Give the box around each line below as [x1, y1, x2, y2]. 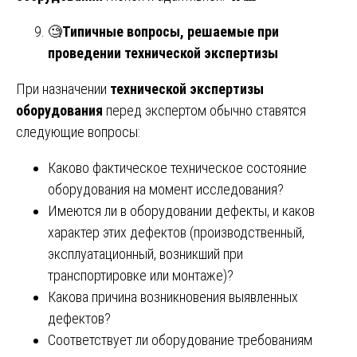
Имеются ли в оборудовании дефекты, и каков [48, 202, 315, 219]
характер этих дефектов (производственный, [48, 223, 304, 241]
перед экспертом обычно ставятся [103, 101, 306, 119]
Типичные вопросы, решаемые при [62, 22, 279, 40]
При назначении [16, 80, 110, 97]
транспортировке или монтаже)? [48, 266, 233, 284]
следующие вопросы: [16, 123, 140, 140]
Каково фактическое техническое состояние [48, 159, 307, 176]
